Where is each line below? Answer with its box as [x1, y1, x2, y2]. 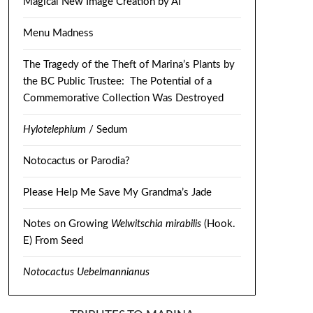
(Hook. [201, 219, 235, 230]
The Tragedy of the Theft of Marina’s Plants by [22, 59, 235, 71]
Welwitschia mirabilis [110, 219, 201, 230]
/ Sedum [85, 124, 127, 136]
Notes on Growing [22, 219, 111, 230]
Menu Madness [22, 28, 94, 39]
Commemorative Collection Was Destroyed [22, 93, 224, 104]
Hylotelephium [22, 124, 86, 136]
